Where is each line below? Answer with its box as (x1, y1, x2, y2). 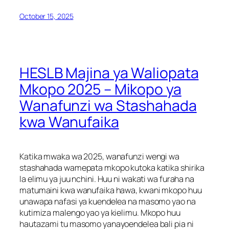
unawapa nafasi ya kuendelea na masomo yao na (19, 195, 196, 207)
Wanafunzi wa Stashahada (19, 96, 197, 116)
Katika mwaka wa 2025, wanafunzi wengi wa (19, 150, 179, 162)
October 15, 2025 (19, 11, 74, 21)
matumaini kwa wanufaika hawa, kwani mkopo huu (19, 184, 202, 196)
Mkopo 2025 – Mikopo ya (19, 79, 181, 99)
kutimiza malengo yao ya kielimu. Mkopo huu (19, 207, 180, 218)
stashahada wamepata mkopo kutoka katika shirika (19, 162, 205, 173)
